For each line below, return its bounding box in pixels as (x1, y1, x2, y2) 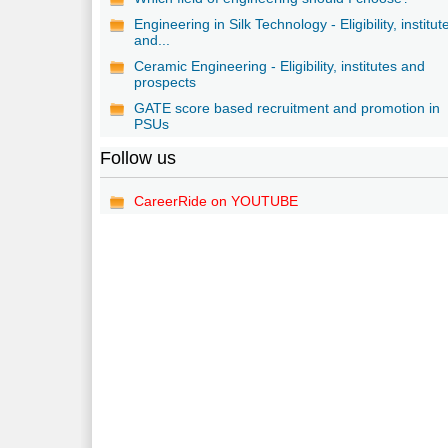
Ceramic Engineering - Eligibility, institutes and (134, 57, 426, 74)
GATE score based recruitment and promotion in (134, 99, 441, 116)
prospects (134, 73, 197, 90)
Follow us (100, 147, 177, 168)
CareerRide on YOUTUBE (134, 192, 299, 209)
